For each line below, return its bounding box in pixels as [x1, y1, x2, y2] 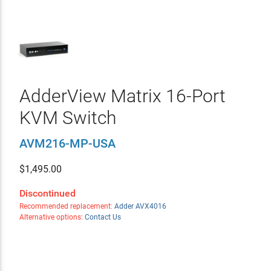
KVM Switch [19, 107, 116, 128]
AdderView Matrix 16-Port [19, 85, 226, 106]
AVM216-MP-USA [19, 136, 116, 151]
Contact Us [84, 213, 121, 221]
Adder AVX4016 [114, 202, 166, 211]
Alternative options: [19, 213, 85, 221]
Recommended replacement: [19, 202, 114, 211]
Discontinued [19, 188, 76, 199]
